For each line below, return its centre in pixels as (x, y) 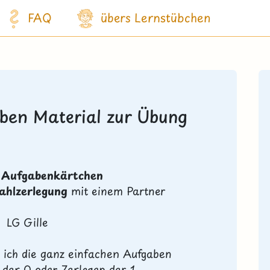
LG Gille (27, 222)
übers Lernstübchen (156, 18)
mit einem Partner (117, 191)
